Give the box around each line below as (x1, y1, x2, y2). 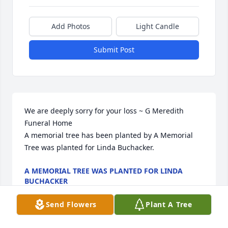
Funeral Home (24, 118, 72, 128)
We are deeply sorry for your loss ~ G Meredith (24, 106, 184, 116)
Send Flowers (45, 199, 97, 209)
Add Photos (51, 21, 90, 32)
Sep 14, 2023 (24, 186, 68, 196)
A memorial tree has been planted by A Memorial (24, 130, 193, 140)
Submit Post (94, 45, 134, 55)
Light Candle (136, 21, 179, 32)
